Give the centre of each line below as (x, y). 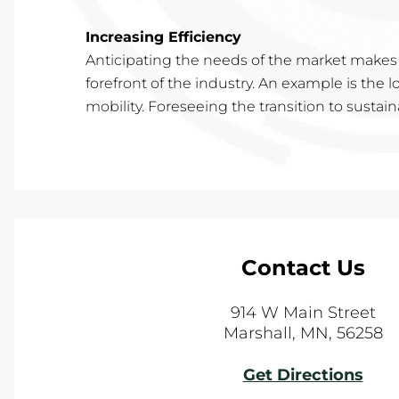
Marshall (257, 333)
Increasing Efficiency (163, 37)
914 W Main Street (303, 312)
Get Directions (303, 375)
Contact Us (303, 267)
